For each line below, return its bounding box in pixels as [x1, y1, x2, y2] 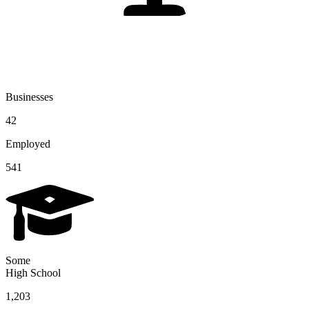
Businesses [6, 90, 53, 103]
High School [6, 266, 61, 279]
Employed [6, 137, 50, 150]
